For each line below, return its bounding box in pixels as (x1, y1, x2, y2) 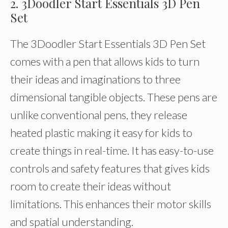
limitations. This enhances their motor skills (10, 197, 211, 211)
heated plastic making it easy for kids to (10, 126, 192, 139)
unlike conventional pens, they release (10, 108, 187, 122)
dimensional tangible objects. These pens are (10, 90, 217, 104)
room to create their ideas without (10, 179, 171, 193)
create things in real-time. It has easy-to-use (10, 144, 214, 157)
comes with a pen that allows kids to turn (10, 54, 199, 68)
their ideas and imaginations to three (10, 72, 181, 86)
